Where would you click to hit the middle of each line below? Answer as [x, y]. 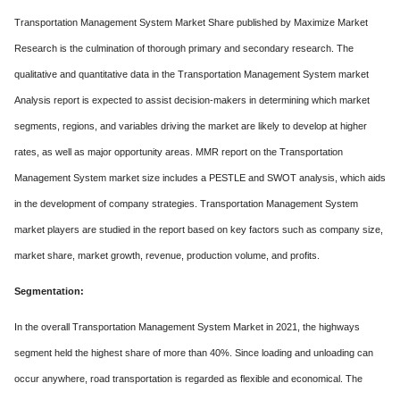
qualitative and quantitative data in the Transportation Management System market [192, 74]
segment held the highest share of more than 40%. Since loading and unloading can [194, 353]
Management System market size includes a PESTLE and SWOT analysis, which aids [200, 178]
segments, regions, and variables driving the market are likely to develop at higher [191, 126]
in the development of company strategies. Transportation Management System [187, 204]
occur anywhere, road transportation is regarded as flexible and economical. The [188, 379]
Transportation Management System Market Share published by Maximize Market [191, 22]
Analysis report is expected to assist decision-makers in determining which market [192, 100]
